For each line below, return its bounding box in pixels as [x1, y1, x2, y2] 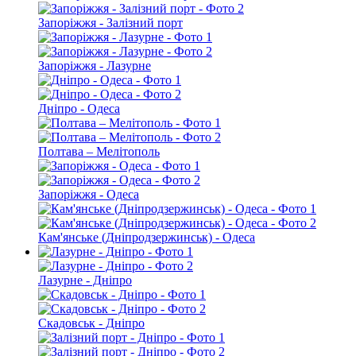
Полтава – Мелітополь [38, 145, 160, 159]
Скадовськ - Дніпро [38, 316, 145, 331]
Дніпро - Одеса [38, 102, 120, 116]
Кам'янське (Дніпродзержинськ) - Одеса [38, 230, 255, 245]
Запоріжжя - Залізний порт [38, 16, 183, 30]
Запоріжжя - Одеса [38, 188, 139, 202]
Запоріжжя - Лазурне [38, 59, 151, 73]
